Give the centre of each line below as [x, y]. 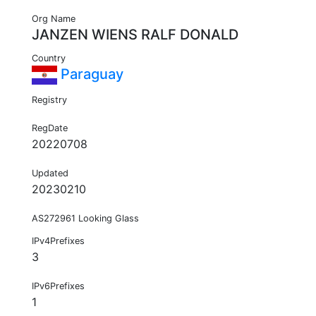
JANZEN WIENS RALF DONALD [135, 35]
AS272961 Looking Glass [85, 219]
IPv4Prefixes [58, 241]
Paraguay [90, 74]
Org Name [54, 19]
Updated [50, 174]
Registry [49, 100]
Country [49, 59]
